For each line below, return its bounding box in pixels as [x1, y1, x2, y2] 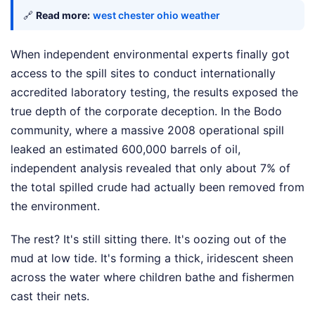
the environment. [11, 199, 100, 214]
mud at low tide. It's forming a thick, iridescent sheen [11, 251, 293, 266]
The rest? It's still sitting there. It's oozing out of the [11, 232, 286, 247]
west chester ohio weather [93, 9, 220, 22]
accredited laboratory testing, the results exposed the [11, 85, 298, 100]
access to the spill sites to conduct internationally [11, 66, 276, 81]
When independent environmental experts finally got [11, 47, 290, 62]
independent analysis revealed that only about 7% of [11, 161, 290, 176]
